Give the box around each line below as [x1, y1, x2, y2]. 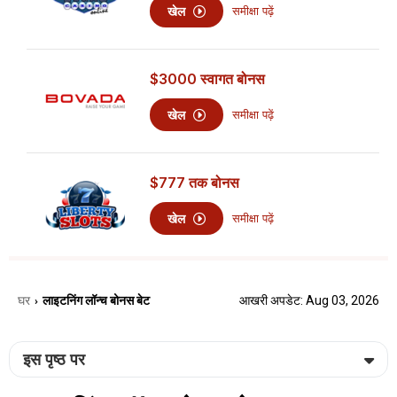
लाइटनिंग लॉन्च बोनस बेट [43, 293, 151, 307]
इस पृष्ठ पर [23, 350, 85, 369]
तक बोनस [185, 174, 240, 192]
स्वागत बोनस [197, 70, 266, 89]
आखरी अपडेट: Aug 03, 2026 [239, 293, 379, 307]
